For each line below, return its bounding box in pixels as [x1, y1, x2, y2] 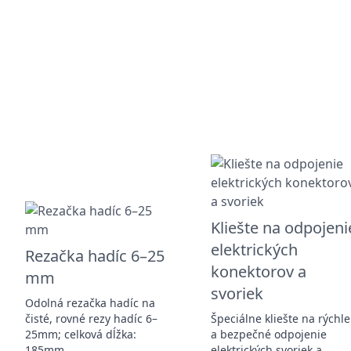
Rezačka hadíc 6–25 [25, 244, 165, 266]
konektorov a [211, 260, 307, 282]
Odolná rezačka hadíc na [25, 295, 155, 310]
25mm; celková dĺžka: [25, 326, 136, 342]
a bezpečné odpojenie [211, 326, 327, 342]
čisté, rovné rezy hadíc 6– [25, 310, 157, 326]
